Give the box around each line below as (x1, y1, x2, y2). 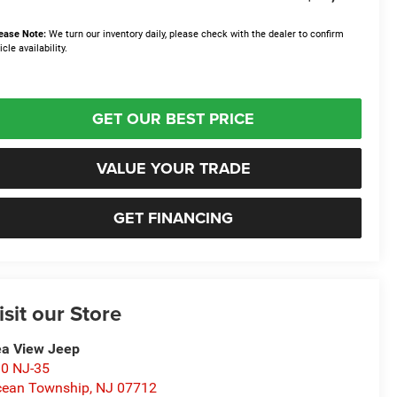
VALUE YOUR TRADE (96, 157, 251, 181)
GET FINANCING (113, 206, 233, 230)
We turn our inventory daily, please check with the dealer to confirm (46, 28, 345, 41)
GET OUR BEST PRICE (92, 107, 254, 131)
